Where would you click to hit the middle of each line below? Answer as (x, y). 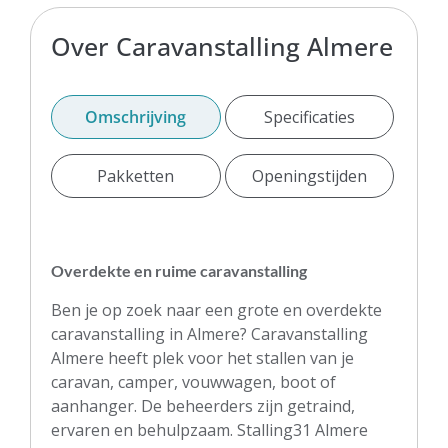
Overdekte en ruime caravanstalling (179, 270)
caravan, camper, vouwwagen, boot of (193, 381)
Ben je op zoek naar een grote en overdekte (216, 309)
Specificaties (309, 116)
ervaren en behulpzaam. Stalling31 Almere (209, 429)
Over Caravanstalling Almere (222, 45)
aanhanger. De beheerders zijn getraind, (203, 405)
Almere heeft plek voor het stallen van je (202, 357)
